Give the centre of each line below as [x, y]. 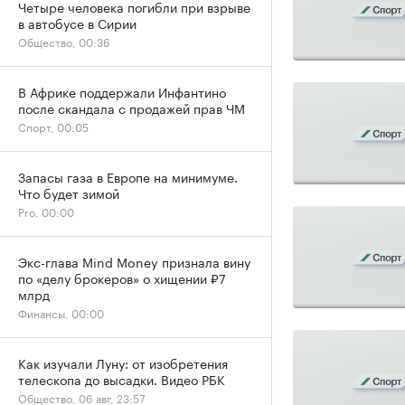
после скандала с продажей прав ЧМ [132, 108]
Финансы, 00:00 [61, 312]
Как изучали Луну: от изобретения [123, 363]
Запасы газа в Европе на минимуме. [128, 176]
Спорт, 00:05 [53, 126]
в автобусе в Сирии [77, 23]
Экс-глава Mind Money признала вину [134, 261]
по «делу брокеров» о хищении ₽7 [122, 278]
